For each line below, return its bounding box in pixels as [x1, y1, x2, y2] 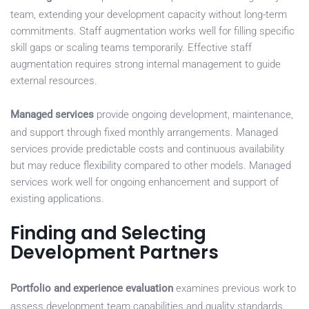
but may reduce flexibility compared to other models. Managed [10, 159, 291, 172]
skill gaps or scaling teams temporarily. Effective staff [10, 41, 252, 54]
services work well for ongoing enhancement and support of [10, 176, 279, 189]
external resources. [10, 74, 97, 88]
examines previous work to [173, 282, 296, 295]
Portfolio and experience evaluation [10, 282, 173, 295]
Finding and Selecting [10, 221, 206, 246]
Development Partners [10, 240, 219, 266]
